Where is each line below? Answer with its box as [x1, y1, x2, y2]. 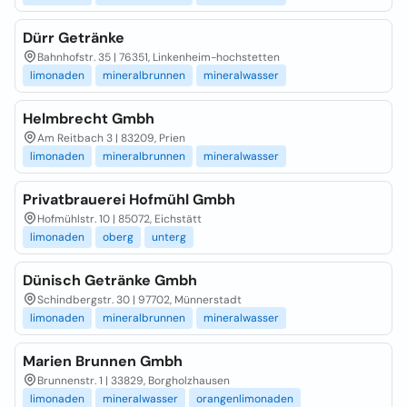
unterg [152, 230, 186, 244]
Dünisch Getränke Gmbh [23, 271, 197, 290]
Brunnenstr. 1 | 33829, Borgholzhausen [37, 373, 230, 388]
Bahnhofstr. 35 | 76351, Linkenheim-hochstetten [37, 50, 280, 65]
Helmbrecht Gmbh [23, 109, 154, 128]
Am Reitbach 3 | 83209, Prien [37, 131, 185, 145]
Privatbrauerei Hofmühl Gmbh [23, 190, 235, 209]
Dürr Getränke [23, 28, 124, 47]
